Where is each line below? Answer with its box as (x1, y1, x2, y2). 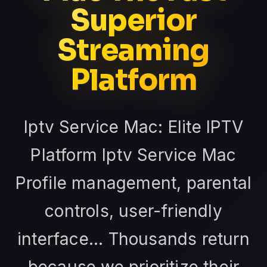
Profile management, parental (15, 173, 252, 194)
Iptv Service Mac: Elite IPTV (24, 117, 243, 138)
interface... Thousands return (17, 229, 250, 250)
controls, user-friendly (45, 201, 222, 222)
